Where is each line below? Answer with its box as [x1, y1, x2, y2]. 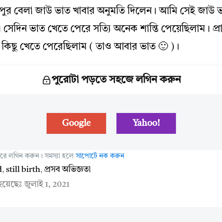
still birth [6, 166, 40, 174]
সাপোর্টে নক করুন [76, 153, 124, 160]
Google [61, 118, 91, 128]
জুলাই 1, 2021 [24, 180, 69, 189]
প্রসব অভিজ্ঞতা [44, 166, 91, 174]
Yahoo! [132, 118, 160, 128]
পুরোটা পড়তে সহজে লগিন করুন [51, 75, 181, 85]
